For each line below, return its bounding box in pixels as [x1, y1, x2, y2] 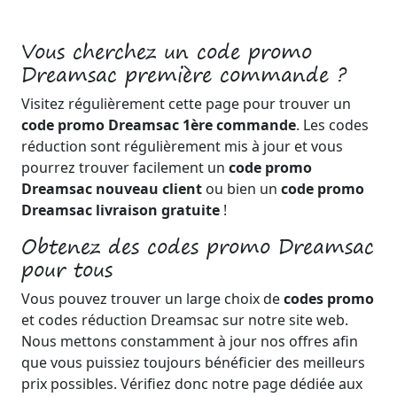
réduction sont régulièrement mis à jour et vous [21, 136, 343, 156]
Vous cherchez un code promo [21, 35, 312, 68]
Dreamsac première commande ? [21, 58, 346, 91]
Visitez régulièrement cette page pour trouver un [21, 94, 351, 113]
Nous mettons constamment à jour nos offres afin [21, 331, 358, 351]
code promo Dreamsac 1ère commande [21, 115, 296, 135]
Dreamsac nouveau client [21, 179, 202, 198]
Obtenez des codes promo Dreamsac [21, 230, 374, 263]
